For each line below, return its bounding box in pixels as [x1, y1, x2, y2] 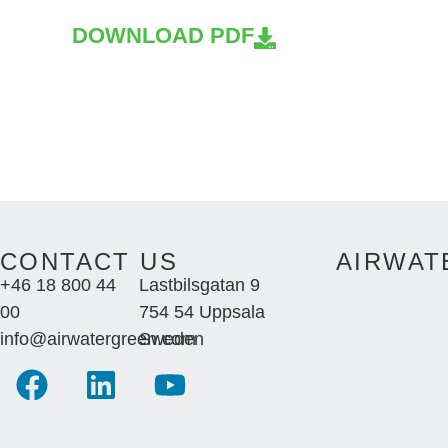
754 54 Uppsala [139, 302, 266, 322]
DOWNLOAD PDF [72, 23, 254, 48]
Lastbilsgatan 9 [139, 275, 261, 295]
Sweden [139, 329, 205, 349]
